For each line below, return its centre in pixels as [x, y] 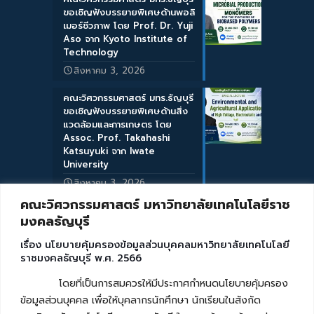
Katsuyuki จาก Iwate [109, 151]
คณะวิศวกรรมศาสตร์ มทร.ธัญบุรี [128, 98]
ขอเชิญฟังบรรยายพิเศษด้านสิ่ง [125, 111]
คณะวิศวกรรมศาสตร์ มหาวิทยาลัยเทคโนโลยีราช [155, 204]
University [86, 165]
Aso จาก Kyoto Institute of [125, 39]
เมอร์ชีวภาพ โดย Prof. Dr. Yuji [128, 26]
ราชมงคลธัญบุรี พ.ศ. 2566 [81, 258]
